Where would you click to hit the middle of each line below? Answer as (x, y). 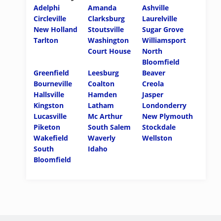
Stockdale (159, 127)
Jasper (153, 94)
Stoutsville (106, 29)
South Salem (110, 127)
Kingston (49, 105)
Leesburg (104, 73)
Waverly (102, 138)
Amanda (102, 8)
